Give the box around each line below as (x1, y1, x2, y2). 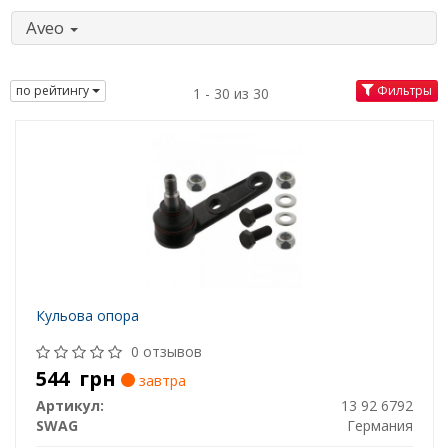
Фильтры (374, 81, 432, 99)
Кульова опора (35, 306, 139, 326)
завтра (134, 371, 186, 391)
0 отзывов (130, 342, 202, 362)
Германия (346, 416, 413, 436)
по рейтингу (16, 81, 92, 99)
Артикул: (35, 396, 104, 416)
